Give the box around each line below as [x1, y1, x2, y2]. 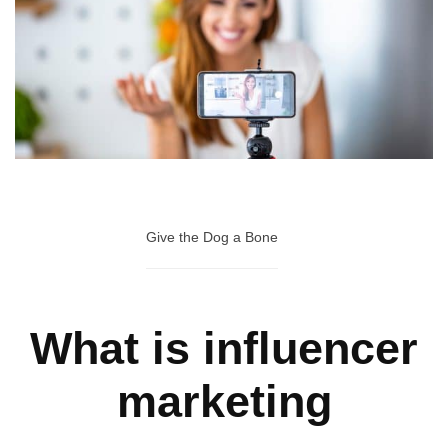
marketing [116, 376, 332, 427]
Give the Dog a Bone [146, 229, 278, 246]
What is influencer [30, 323, 418, 374]
